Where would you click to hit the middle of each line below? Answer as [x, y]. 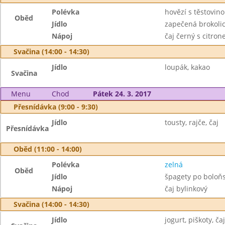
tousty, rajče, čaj [191, 122]
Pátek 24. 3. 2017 [122, 94]
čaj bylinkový [186, 189]
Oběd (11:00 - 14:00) [48, 149]
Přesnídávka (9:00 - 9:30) [56, 107]
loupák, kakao [187, 67]
